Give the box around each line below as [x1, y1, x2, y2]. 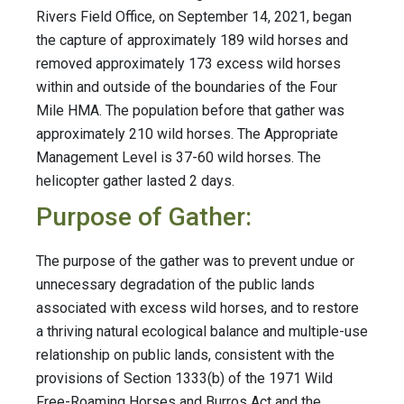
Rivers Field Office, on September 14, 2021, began [36, 8, 352, 26]
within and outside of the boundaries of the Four [36, 78, 337, 96]
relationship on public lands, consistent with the [36, 346, 335, 364]
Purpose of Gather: [36, 202, 252, 233]
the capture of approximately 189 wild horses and [36, 32, 348, 50]
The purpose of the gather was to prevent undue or [36, 252, 354, 271]
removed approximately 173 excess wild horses [36, 55, 341, 73]
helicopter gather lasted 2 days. [36, 172, 234, 190]
